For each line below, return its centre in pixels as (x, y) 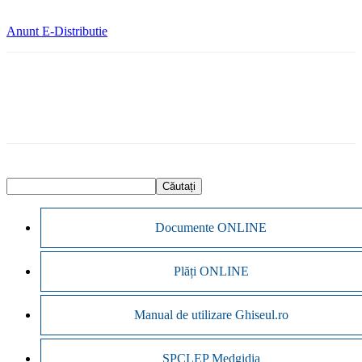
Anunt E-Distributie (57, 31)
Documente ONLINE (211, 227)
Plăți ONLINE (211, 271)
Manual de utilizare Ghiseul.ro (211, 314)
